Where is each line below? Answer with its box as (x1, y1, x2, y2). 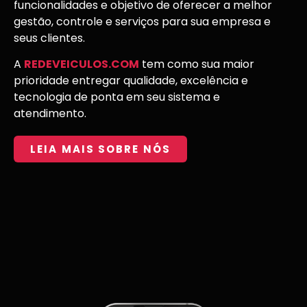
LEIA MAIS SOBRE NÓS (30, 141, 171, 156)
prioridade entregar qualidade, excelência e (14, 73, 248, 89)
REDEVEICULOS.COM (24, 56, 139, 73)
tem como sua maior (139, 56, 254, 73)
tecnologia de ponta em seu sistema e (14, 89, 220, 106)
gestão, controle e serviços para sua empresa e (14, 14, 271, 30)
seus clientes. (14, 30, 85, 47)
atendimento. (14, 106, 86, 122)
